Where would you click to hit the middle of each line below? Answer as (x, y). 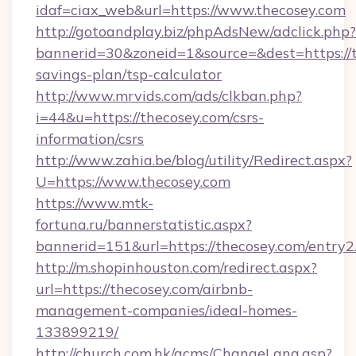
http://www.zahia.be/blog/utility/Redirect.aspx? (194, 160)
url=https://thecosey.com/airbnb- (144, 289)
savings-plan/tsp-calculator (129, 74)
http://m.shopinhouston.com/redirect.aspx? (176, 267)
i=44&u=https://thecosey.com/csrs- (150, 117)
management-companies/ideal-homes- (166, 310)
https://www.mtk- (95, 203)
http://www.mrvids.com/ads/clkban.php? (169, 96)
